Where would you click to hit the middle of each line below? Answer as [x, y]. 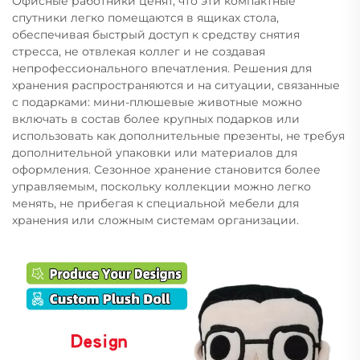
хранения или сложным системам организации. [155, 220]
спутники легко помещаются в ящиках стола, [145, 17]
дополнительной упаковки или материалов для [155, 152]
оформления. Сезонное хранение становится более [166, 169]
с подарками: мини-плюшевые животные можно [157, 102]
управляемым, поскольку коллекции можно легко [162, 186]
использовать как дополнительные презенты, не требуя [178, 135]
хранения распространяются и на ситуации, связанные [176, 85]
